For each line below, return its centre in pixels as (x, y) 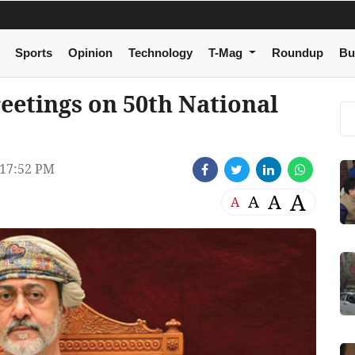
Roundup (297, 53)
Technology (160, 53)
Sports (33, 53)
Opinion (90, 53)
